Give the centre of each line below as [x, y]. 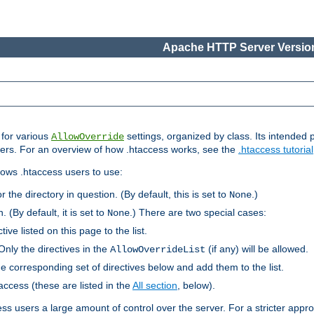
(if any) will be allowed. [257, 249]
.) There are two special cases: [198, 213]
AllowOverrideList [158, 250]
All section [155, 286]
